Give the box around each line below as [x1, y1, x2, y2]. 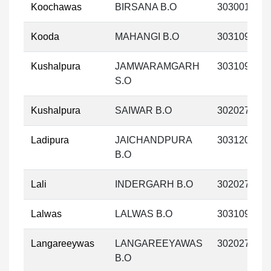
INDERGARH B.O [115, 179, 193, 189]
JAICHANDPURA [115, 135, 192, 145]
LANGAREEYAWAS [115, 238, 203, 249]
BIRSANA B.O [115, 2, 177, 12]
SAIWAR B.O [115, 105, 172, 116]
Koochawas [31, 2, 82, 12]
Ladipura [31, 135, 69, 145]
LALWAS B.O [115, 209, 172, 219]
